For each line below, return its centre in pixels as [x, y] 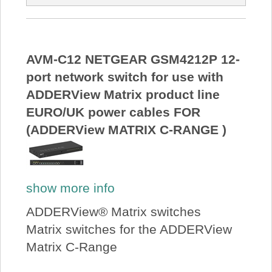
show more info [70, 188]
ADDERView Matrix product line [123, 95]
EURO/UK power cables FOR [113, 112]
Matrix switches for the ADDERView [129, 229]
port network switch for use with [124, 77]
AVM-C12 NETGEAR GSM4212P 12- [133, 59]
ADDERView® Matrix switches [113, 212]
